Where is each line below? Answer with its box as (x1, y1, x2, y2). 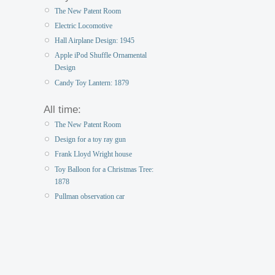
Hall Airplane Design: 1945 (55, 36, 134, 45)
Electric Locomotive (55, 21, 112, 31)
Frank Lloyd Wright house (55, 150, 132, 159)
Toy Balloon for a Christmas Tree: (55, 165, 153, 174)
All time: (44, 103, 81, 115)
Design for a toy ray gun (55, 135, 126, 144)
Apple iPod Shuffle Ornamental (55, 51, 147, 60)
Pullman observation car (55, 192, 125, 201)
